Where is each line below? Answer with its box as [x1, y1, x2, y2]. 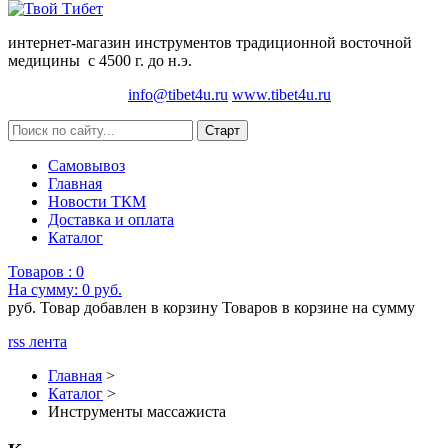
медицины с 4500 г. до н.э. [8, 52, 192, 70]
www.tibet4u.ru [232, 86, 331, 104]
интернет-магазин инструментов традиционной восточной [8, 34, 412, 52]
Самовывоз [48, 157, 125, 175]
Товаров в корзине [222, 299, 348, 317]
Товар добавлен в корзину [40, 299, 218, 317]
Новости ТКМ [48, 193, 146, 211]
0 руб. [82, 281, 122, 299]
